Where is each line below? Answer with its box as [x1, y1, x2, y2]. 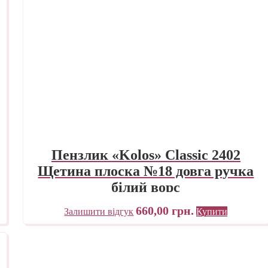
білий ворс [111, 179, 181, 196]
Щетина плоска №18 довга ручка [38, 163, 254, 179]
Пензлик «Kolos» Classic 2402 [51, 147, 240, 163]
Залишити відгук [64, 206, 134, 217]
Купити [196, 206, 228, 217]
